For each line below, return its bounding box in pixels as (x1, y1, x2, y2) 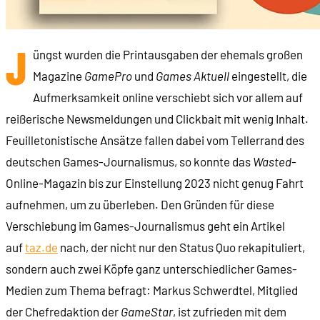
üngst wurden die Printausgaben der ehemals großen (33, 46, 303, 61)
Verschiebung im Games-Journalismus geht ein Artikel (6, 218, 285, 233)
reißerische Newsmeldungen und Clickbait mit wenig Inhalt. (6, 111, 309, 126)
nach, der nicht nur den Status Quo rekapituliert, (58, 239, 305, 254)
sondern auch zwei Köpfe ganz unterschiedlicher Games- (6, 261, 297, 276)
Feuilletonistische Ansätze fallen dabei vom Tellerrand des (6, 132, 304, 147)
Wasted (253, 154, 291, 169)
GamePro (84, 68, 132, 83)
